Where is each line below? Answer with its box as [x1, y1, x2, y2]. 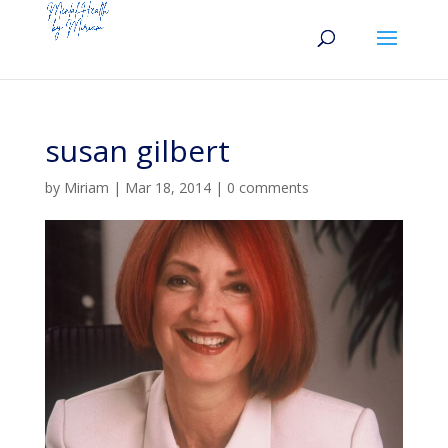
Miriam [63, 178, 109, 197]
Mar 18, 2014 [124, 178, 211, 197]
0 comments [226, 178, 309, 197]
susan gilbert [44, 130, 230, 171]
